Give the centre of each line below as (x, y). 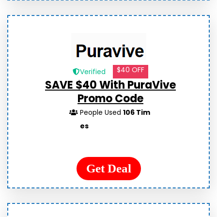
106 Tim (137, 113)
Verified (93, 72)
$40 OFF (131, 70)
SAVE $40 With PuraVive (110, 85)
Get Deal (108, 169)
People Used (102, 113)
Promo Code (110, 99)
